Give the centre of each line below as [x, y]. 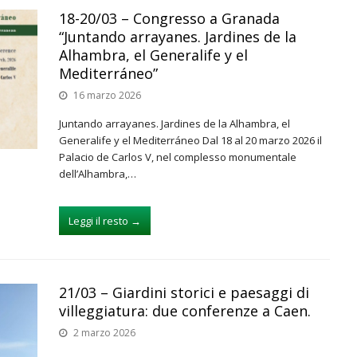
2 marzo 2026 [104, 333]
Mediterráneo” [108, 73]
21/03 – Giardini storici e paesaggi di [184, 292]
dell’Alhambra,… [98, 174]
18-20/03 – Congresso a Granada [169, 18]
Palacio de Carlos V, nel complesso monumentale [178, 157]
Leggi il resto [98, 221]
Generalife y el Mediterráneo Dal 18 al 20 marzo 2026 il [190, 140]
